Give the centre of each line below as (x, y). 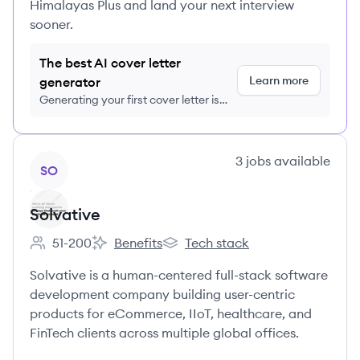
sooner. (51, 24)
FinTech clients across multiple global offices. (164, 333)
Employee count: (79, 251)
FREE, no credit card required (115, 116)
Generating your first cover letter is (129, 100)
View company (74, 160)
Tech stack (217, 243)
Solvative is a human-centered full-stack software (179, 275)
